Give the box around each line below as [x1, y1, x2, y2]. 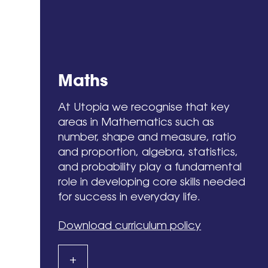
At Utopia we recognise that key [58, 100, 230, 113]
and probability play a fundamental [58, 160, 242, 173]
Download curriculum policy [58, 219, 202, 232]
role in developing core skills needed [58, 175, 246, 188]
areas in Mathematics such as [58, 115, 215, 128]
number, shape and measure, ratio [58, 130, 237, 143]
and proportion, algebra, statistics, [58, 145, 239, 158]
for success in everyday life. [58, 190, 201, 203]
